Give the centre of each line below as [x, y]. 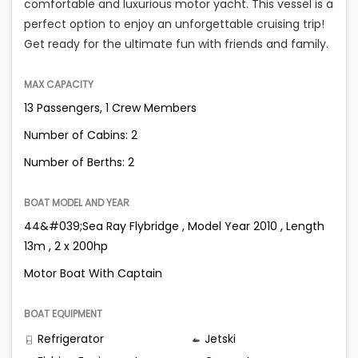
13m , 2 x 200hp [66, 247]
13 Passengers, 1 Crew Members [110, 108]
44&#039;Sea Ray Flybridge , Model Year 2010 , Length [174, 227]
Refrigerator [69, 339]
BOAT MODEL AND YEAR [77, 203]
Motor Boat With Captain [93, 274]
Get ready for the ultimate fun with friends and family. [176, 44]
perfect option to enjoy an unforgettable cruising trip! [174, 24]
